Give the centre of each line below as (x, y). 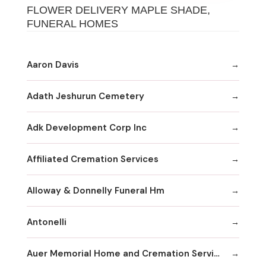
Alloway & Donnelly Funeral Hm (96, 190)
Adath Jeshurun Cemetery (85, 96)
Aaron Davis (53, 64)
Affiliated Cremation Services (93, 159)
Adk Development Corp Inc (87, 127)
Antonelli (47, 222)
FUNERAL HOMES (72, 24)
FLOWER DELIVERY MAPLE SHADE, (118, 10)
